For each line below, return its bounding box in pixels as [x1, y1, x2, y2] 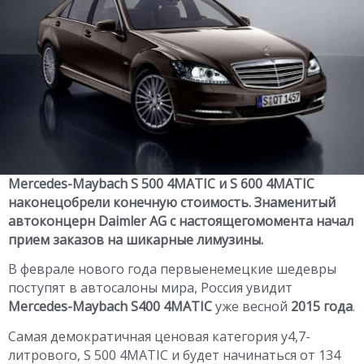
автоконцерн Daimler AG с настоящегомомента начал [8, 212, 353, 230]
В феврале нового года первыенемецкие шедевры [8, 260, 336, 279]
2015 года [291, 297, 353, 316]
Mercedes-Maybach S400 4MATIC [8, 297, 212, 316]
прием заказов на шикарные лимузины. [8, 231, 263, 249]
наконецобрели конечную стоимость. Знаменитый [8, 193, 336, 211]
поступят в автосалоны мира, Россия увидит [8, 279, 292, 297]
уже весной [212, 297, 291, 316]
